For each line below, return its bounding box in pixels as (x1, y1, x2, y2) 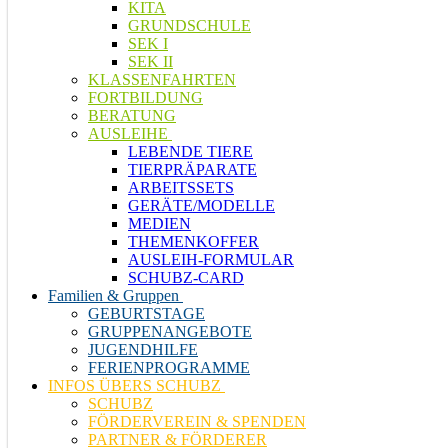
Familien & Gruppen (48, 287, 179, 304)
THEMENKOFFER (128, 233, 259, 250)
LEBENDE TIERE (128, 143, 253, 160)
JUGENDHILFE (88, 341, 198, 358)
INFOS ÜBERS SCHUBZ (48, 377, 221, 394)
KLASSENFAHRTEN (88, 71, 236, 88)
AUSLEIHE (88, 125, 168, 142)
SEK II (128, 53, 173, 70)
